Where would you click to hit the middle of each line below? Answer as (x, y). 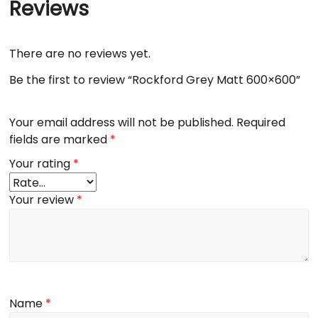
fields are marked (60, 140)
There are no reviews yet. (80, 53)
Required (261, 123)
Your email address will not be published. (122, 123)
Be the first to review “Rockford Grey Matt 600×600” (155, 79)
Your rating (42, 164)
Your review (43, 200)
